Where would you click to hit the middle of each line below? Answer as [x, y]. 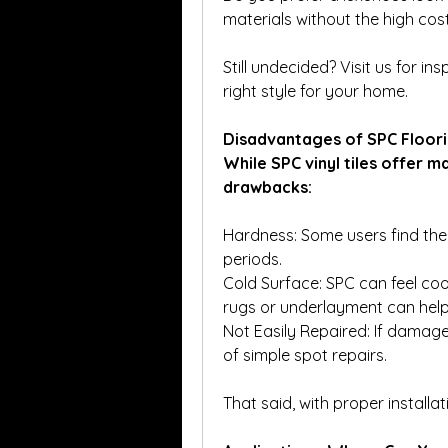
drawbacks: [267, 186]
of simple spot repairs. [305, 354]
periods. [252, 258]
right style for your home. [315, 90]
